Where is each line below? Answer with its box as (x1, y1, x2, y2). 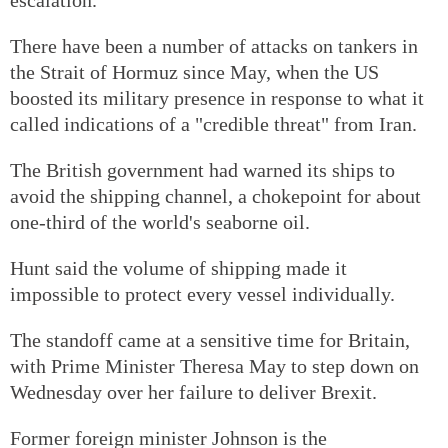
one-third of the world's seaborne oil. (10, 210, 310, 233)
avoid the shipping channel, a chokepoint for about (10, 184, 421, 207)
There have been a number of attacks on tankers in (10, 34, 418, 57)
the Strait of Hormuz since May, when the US (10, 60, 379, 83)
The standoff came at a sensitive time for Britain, (10, 328, 410, 351)
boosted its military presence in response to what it (10, 86, 424, 109)
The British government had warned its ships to (10, 158, 395, 181)
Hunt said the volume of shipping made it (10, 256, 347, 279)
